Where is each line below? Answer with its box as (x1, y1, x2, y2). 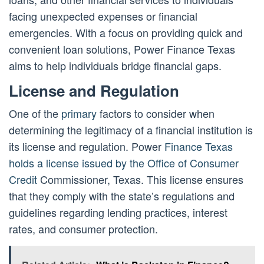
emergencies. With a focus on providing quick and (9, 25, 243, 41)
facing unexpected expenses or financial (9, 8, 197, 24)
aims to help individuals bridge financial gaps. (9, 58, 222, 74)
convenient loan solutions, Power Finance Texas (9, 41, 235, 57)
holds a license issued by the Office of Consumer (9, 155, 239, 171)
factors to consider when (97, 105, 214, 121)
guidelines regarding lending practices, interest (9, 204, 227, 220)
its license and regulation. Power (9, 138, 164, 154)
